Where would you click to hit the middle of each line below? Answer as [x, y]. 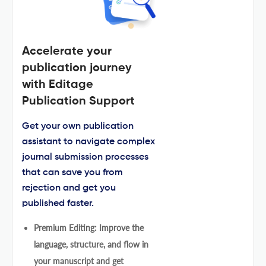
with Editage [58, 85]
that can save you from [72, 172]
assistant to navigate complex [88, 142]
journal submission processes [85, 157]
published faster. [58, 203]
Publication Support [78, 101]
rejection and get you [69, 188]
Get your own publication [78, 126]
